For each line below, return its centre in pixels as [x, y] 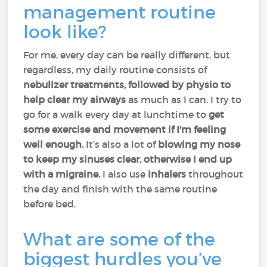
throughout [215, 174]
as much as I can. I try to [185, 100]
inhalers [167, 174]
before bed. [50, 204]
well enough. [54, 144]
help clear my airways [76, 100]
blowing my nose [199, 144]
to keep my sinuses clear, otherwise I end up [128, 159]
